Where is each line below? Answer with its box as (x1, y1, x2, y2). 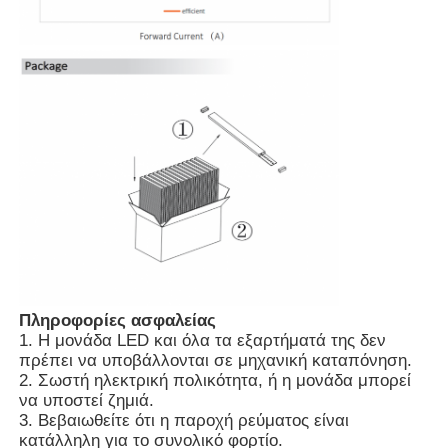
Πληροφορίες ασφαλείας (19, 310, 217, 330)
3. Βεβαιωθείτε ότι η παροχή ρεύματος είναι (19, 410, 350, 430)
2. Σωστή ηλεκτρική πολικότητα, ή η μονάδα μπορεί (19, 370, 412, 390)
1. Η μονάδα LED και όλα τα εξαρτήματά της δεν (19, 330, 387, 350)
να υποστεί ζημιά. (19, 390, 155, 410)
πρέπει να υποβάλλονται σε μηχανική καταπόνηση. (19, 350, 413, 370)
